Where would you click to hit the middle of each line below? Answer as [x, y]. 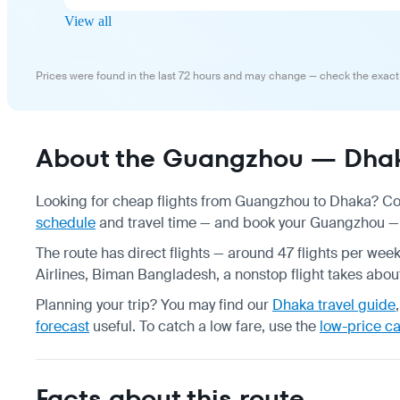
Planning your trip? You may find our [154, 304]
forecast [62, 326]
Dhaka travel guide [334, 304]
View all [88, 21]
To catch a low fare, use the [229, 326]
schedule [66, 222]
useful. [112, 326]
